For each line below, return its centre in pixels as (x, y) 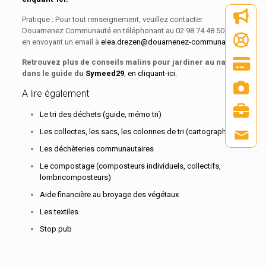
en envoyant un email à (61, 42)
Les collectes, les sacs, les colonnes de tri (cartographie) (137, 132)
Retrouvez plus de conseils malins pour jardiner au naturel (132, 62)
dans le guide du (53, 73)
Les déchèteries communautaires (96, 149)
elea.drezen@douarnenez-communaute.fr (172, 42)
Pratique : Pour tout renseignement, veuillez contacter (112, 19)
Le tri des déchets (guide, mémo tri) (100, 114)
